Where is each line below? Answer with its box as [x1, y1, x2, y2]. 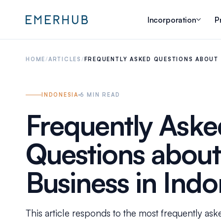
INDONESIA [41, 91, 78, 98]
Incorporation [147, 14, 196, 25]
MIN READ [84, 91, 120, 98]
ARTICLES [48, 56, 81, 63]
